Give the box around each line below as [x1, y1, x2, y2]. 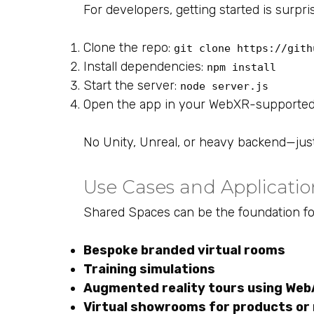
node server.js [180, 80, 268, 93]
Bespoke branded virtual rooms [83, 243, 285, 258]
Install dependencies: [83, 59, 207, 74]
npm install [207, 61, 276, 74]
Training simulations [83, 261, 215, 277]
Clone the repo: [83, 40, 174, 55]
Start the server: [83, 78, 180, 93]
